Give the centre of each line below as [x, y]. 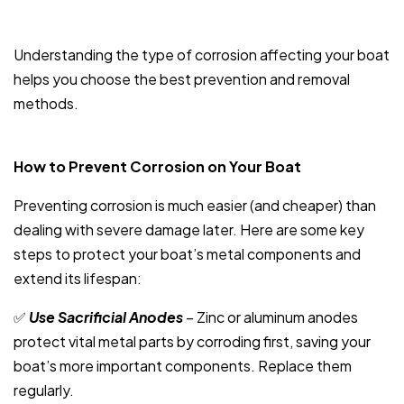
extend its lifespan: [78, 279]
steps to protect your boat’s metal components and [187, 254]
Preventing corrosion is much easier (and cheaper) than [195, 206]
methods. [46, 104]
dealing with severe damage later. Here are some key [189, 230]
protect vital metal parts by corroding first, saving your [192, 342]
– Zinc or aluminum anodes [271, 317]
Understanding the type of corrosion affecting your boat [202, 55]
